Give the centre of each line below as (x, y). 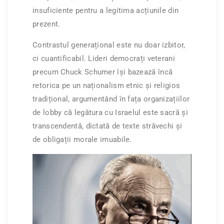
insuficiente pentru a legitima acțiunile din (106, 11)
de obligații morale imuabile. (83, 140)
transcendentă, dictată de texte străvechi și (107, 126)
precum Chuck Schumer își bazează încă (103, 72)
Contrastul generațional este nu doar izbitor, (109, 45)
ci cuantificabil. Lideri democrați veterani (104, 59)
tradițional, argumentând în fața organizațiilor (111, 99)
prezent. (46, 24)
